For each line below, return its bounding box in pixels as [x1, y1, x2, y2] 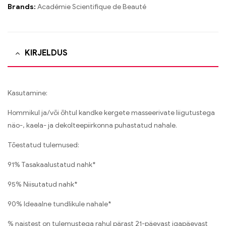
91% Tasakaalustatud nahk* [8, 160, 96, 169]
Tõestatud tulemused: [8, 140, 79, 149]
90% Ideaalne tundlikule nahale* [8, 199, 111, 208]
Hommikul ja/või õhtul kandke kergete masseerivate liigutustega [8, 108, 215, 117]
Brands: [8, 3, 37, 12]
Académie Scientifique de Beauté [37, 3, 146, 12]
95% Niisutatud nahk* [8, 180, 78, 189]
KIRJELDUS [25, 48, 68, 59]
